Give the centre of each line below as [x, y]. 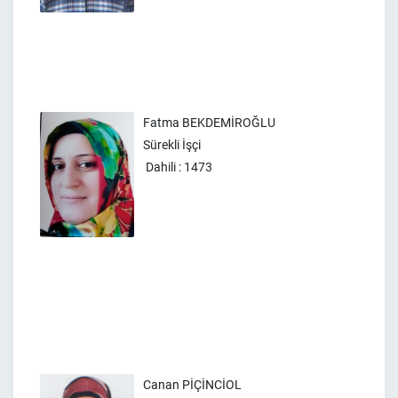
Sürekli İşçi [172, 145]
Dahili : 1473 [178, 167]
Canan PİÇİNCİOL [192, 385]
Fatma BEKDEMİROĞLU [209, 123]
